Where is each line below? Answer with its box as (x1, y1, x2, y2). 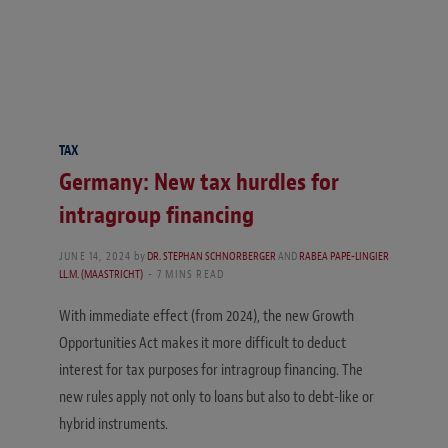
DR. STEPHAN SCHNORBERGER (146, 248, 276, 265)
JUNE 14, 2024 (59, 248, 132, 265)
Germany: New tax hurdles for (59, 167, 339, 198)
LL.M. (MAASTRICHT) (59, 266, 143, 283)
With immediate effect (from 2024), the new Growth (59, 306, 354, 327)
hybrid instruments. (59, 414, 168, 435)
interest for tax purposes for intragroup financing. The (59, 360, 363, 381)
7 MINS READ (157, 266, 225, 283)
